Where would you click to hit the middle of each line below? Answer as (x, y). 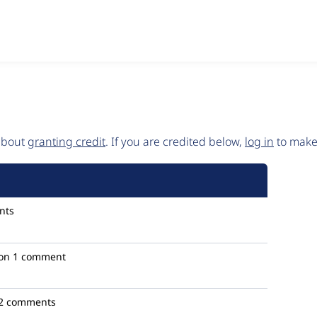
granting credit (67, 142)
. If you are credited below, (175, 142)
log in (259, 142)
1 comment (39, 257)
